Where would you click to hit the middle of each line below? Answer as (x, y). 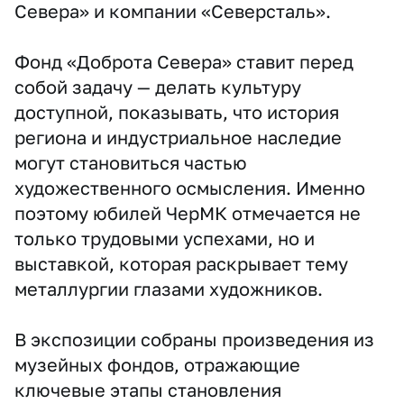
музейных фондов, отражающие (157, 364)
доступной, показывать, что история (177, 112)
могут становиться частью (131, 162)
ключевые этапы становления (148, 390)
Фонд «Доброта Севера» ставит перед (184, 61)
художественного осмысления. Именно (190, 188)
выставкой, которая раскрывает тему (181, 263)
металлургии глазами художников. (169, 289)
